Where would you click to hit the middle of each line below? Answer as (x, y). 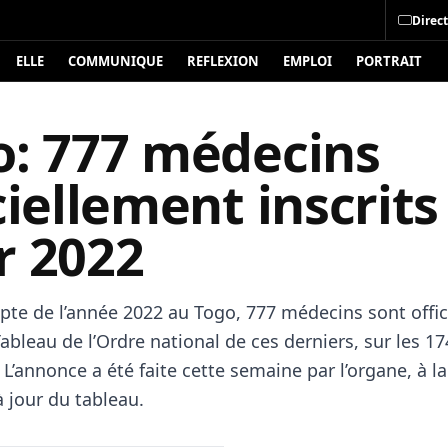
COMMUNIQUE (115, 61)
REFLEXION (223, 61)
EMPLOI (307, 61)
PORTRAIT (389, 61)
